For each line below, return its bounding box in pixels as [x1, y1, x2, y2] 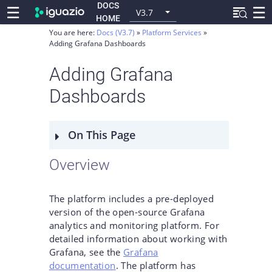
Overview [49, 155, 110, 174]
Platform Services [141, 27, 203, 38]
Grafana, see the [49, 245, 124, 258]
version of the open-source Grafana [49, 205, 205, 218]
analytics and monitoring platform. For [49, 219, 219, 231]
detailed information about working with [49, 232, 228, 245]
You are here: [49, 27, 97, 38]
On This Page [67, 127, 135, 142]
